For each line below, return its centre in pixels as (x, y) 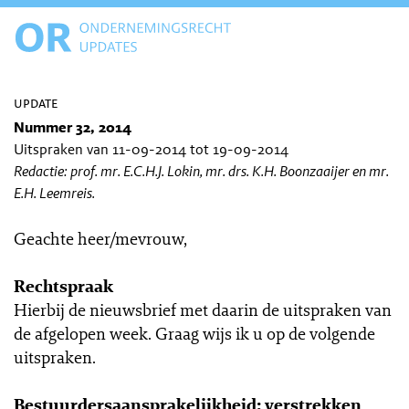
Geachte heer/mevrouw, (100, 238)
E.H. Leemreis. (54, 193)
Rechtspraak (63, 286)
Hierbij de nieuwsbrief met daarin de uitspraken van (203, 309)
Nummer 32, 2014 (73, 127)
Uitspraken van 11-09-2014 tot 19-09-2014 (151, 149)
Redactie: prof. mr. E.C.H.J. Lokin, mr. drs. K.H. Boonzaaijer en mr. (201, 171)
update (36, 103)
